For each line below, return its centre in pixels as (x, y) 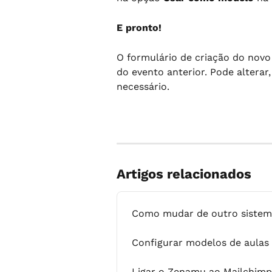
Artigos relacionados (184, 174)
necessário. (143, 86)
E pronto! (139, 27)
